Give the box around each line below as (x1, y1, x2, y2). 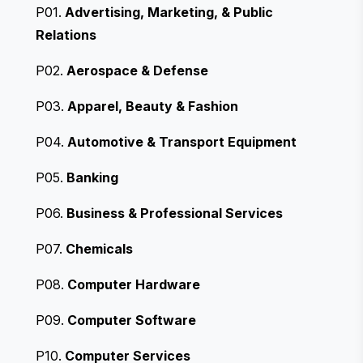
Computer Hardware (67, 275, 200, 293)
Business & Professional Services (66, 204, 283, 221)
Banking (66, 169, 118, 186)
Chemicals (66, 240, 133, 257)
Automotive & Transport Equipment (67, 133, 297, 150)
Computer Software (67, 311, 196, 328)
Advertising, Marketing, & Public (65, 3, 273, 20)
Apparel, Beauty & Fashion (67, 97, 238, 114)
